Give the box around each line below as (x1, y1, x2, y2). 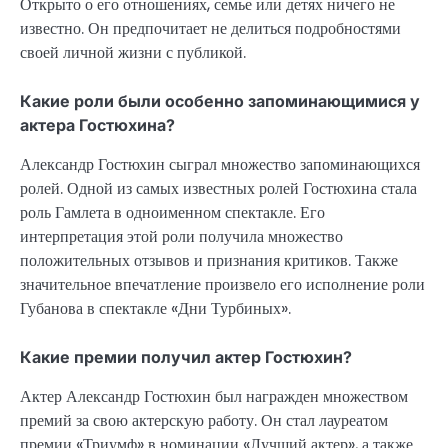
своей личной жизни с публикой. (20, 40, 246, 64)
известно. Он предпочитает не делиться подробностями (20, 16, 401, 40)
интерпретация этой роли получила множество (20, 224, 343, 248)
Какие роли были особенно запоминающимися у (20, 90, 420, 111)
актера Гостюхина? (20, 114, 175, 135)
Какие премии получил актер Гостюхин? (20, 346, 352, 367)
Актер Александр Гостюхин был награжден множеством (20, 385, 408, 409)
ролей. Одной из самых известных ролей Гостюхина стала (20, 176, 417, 200)
